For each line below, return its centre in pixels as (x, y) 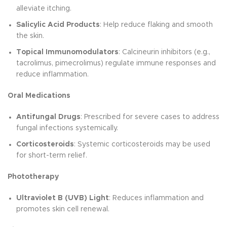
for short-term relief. (52, 156)
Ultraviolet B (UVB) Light (63, 198)
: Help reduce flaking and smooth (156, 25)
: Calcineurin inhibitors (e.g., (164, 52)
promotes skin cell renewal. (63, 210)
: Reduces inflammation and (156, 198)
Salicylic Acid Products (58, 25)
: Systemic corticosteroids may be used (142, 145)
